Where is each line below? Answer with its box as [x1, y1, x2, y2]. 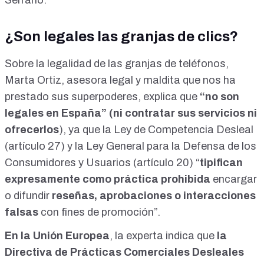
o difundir [5, 190, 52, 202]
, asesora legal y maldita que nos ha [61, 74, 236, 87]
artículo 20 [137, 157, 189, 169]
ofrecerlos [5, 124, 59, 136]
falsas [5, 206, 41, 219]
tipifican [200, 157, 243, 169]
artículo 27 [8, 140, 61, 153]
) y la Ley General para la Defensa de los [61, 140, 256, 153]
